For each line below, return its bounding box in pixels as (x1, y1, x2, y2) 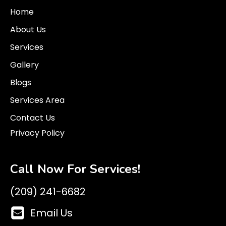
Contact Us (10, 112, 55, 124)
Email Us (30, 206, 73, 220)
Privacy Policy (10, 127, 65, 139)
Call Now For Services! (10, 161, 140, 177)
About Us (10, 24, 46, 35)
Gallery (10, 59, 39, 71)
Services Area (10, 94, 65, 106)
